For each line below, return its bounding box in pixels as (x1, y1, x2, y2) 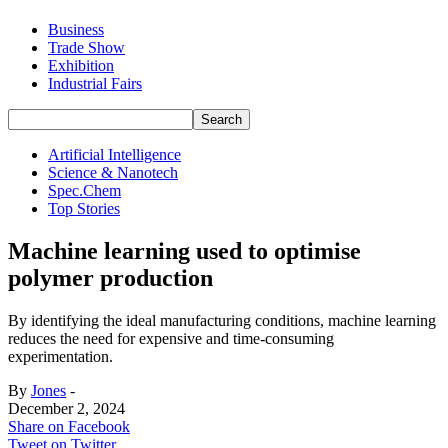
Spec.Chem (48, 182, 121, 199)
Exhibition (48, 57, 114, 74)
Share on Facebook (8, 417, 130, 435)
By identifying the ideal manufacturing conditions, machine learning (8, 311, 436, 329)
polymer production (8, 264, 213, 291)
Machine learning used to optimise (8, 237, 361, 264)
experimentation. (8, 347, 113, 365)
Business (48, 21, 104, 38)
